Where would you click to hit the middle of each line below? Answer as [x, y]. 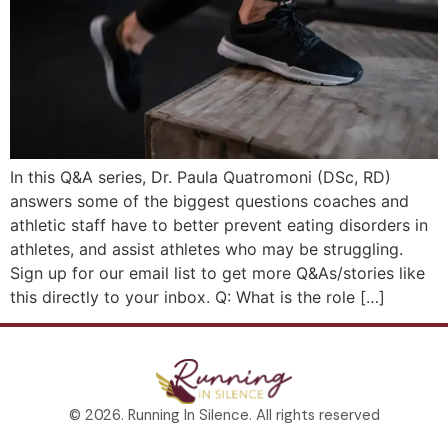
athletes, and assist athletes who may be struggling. [206, 248]
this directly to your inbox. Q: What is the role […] [197, 296]
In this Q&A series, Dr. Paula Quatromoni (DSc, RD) [200, 176]
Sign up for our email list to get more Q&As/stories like [217, 272]
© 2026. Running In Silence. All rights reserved [224, 414]
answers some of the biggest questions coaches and [209, 200]
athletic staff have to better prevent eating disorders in [219, 224]
